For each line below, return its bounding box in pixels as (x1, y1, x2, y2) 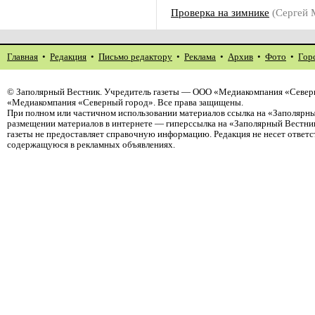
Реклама (184, 52, 216, 62)
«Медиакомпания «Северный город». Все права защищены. (7, 98, 243, 108)
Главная (7, 52, 38, 62)
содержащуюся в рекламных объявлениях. (7, 140, 175, 150)
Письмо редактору (98, 52, 172, 62)
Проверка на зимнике (171, 6, 269, 18)
